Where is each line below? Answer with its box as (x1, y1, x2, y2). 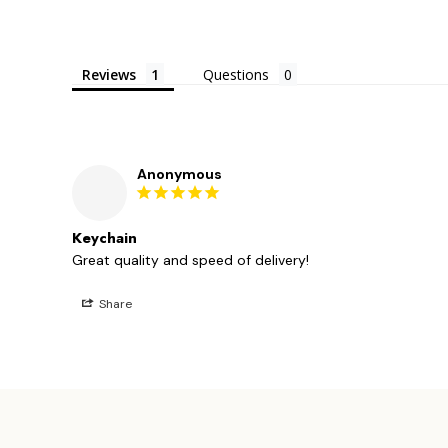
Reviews (82, 64, 136, 84)
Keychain (72, 226, 137, 249)
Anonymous (137, 164, 222, 183)
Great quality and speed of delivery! (72, 250, 309, 269)
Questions (203, 64, 269, 84)
